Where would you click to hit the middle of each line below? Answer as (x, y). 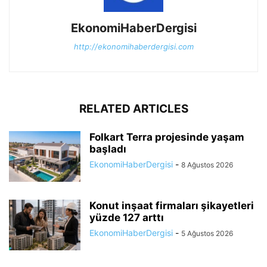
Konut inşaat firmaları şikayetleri (172, 206)
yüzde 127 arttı (128, 218)
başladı (108, 149)
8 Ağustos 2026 (207, 165)
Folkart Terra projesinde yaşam (167, 137)
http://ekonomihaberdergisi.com (133, 47)
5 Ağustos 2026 (207, 234)
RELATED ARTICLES (133, 109)
